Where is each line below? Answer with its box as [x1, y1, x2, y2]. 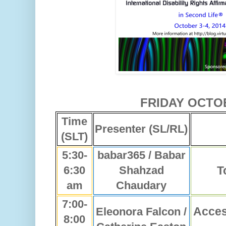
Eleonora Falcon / [96, 205, 187, 218]
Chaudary [116, 179, 167, 192]
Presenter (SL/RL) [95, 123, 188, 136]
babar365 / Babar [97, 149, 186, 162]
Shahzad [119, 164, 164, 177]
